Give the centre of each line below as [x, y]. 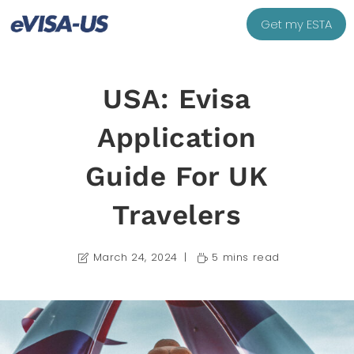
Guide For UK [177, 176]
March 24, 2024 [136, 257]
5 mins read [246, 257]
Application [177, 137]
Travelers [177, 215]
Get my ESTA [296, 24]
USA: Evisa [177, 99]
